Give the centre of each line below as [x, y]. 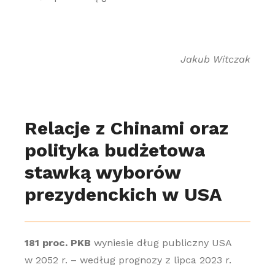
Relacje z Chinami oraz [126, 128]
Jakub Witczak [216, 59]
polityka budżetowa [114, 150]
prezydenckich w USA [123, 194]
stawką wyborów [102, 172]
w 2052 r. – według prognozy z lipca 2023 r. [128, 260]
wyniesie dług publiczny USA [161, 243]
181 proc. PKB [57, 243]
